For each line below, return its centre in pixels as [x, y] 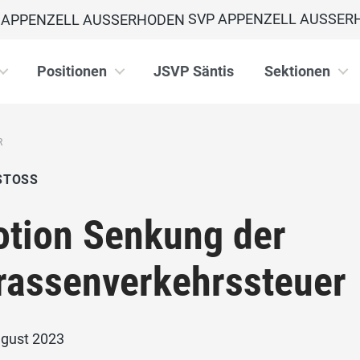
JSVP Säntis [194, 72]
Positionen [72, 72]
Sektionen [297, 72]
